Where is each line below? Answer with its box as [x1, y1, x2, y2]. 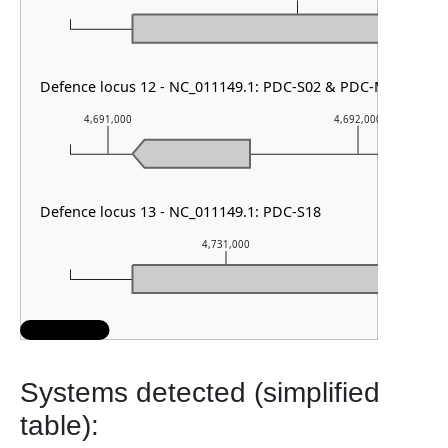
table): [20, 409, 99, 441]
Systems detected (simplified [20, 376, 380, 408]
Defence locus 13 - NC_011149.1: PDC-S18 [40, 201, 322, 221]
